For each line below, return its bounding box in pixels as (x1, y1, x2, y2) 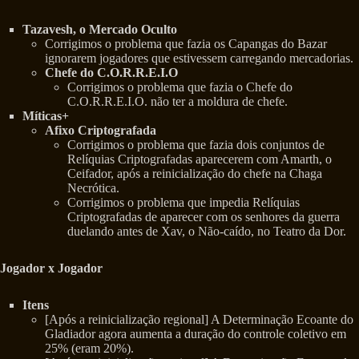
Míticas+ (22, 109, 69, 123)
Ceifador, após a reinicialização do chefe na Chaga (67, 167, 322, 181)
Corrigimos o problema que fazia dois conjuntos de (67, 138, 325, 152)
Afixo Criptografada (45, 123, 156, 138)
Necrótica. (67, 181, 119, 196)
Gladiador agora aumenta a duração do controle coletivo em (45, 327, 346, 341)
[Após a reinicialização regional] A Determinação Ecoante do (45, 313, 353, 327)
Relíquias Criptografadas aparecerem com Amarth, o (67, 152, 332, 167)
